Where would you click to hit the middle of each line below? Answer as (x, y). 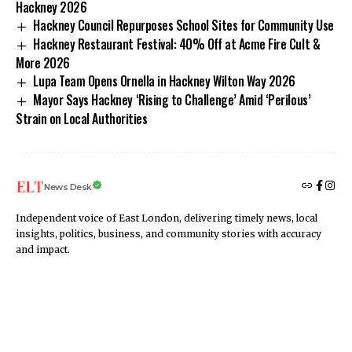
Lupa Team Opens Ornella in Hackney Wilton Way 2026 (164, 81)
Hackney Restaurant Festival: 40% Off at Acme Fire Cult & (177, 44)
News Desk (68, 187)
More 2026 (43, 63)
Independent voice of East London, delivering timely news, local (167, 218)
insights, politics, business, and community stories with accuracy (169, 233)
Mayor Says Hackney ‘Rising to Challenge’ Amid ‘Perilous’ (172, 99)
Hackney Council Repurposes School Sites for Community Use (183, 26)
